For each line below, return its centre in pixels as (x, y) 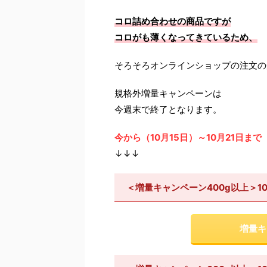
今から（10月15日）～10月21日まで (188, 137)
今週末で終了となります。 (168, 109)
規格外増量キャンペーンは (168, 93)
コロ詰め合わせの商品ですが (173, 21)
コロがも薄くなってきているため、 (186, 37)
